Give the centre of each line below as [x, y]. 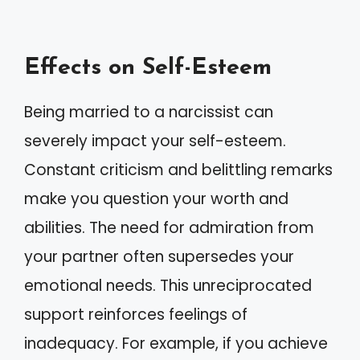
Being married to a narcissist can [149, 112]
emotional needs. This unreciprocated [168, 285]
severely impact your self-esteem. [155, 141]
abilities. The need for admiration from [169, 227]
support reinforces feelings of [136, 314]
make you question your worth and [156, 198]
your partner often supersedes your [159, 256]
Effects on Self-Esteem [148, 67]
